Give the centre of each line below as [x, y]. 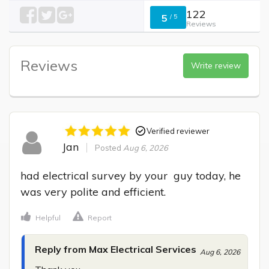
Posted [109, 148]
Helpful [48, 218]
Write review [216, 65]
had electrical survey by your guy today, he [131, 176]
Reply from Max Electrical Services [116, 249]
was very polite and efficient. [93, 192]
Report [100, 218]
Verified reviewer [178, 131]
